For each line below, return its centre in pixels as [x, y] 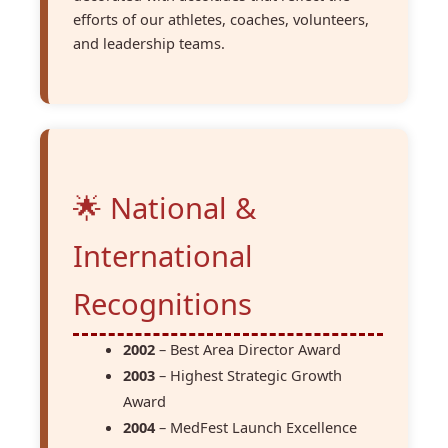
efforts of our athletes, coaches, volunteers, [221, 19]
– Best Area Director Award [248, 348]
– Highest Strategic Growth [248, 374]
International [163, 255]
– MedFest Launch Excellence [256, 426]
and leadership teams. [149, 43]
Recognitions [162, 303]
